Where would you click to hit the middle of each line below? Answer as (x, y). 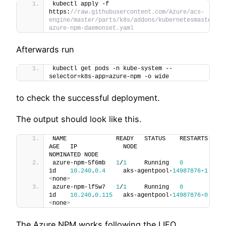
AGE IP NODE (93, 147)
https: (60, 12)
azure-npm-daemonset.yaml (91, 28)
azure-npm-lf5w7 (84, 187)
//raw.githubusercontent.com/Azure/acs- (137, 12)
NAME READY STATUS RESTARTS (130, 138)
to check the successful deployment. (88, 98)
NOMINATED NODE (74, 155)
